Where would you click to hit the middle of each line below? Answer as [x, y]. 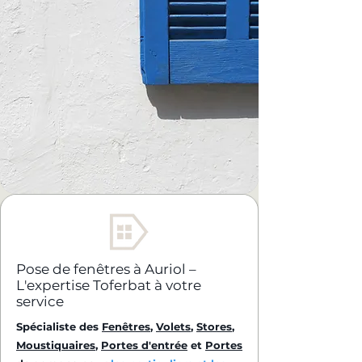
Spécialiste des [59, 326]
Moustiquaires [56, 345]
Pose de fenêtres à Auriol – [106, 269]
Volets [173, 326]
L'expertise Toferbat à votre [109, 285]
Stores [214, 326]
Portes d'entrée [144, 345]
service [40, 301]
